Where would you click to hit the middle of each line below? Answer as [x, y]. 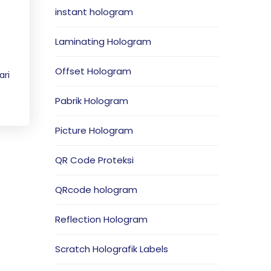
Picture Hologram [94, 130]
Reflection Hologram [101, 219]
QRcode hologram [96, 190]
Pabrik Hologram [92, 101]
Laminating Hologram [103, 41]
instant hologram [94, 12]
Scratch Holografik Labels [112, 249]
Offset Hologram [93, 71]
